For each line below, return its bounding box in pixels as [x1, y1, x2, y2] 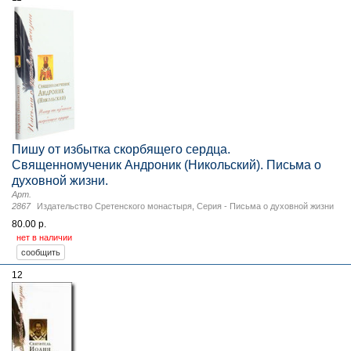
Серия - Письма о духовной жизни [197, 201, 334, 211]
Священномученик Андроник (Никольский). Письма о [12, 157, 321, 172]
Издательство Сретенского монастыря [37, 201, 192, 211]
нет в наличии [16, 232, 72, 242]
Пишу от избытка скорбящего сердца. [12, 142, 230, 156]
